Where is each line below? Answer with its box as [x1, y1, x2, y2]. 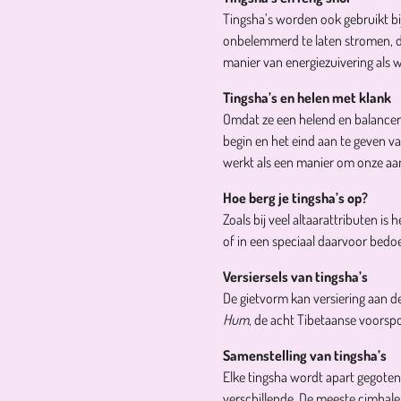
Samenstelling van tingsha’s [223, 346, 387, 364]
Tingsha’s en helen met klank [223, 89, 391, 107]
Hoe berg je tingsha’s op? [223, 189, 368, 207]
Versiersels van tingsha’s [223, 268, 368, 286]
